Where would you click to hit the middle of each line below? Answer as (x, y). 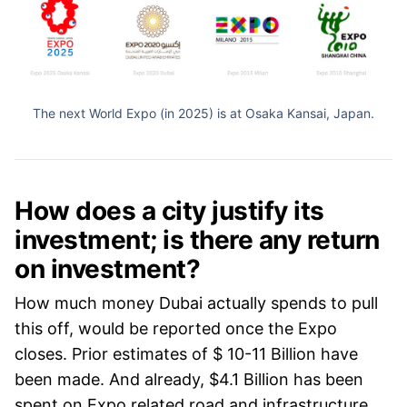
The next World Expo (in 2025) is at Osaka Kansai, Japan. (203, 113)
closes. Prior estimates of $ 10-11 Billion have (186, 353)
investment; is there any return (197, 239)
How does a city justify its (169, 210)
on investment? (107, 268)
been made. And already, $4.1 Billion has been (189, 379)
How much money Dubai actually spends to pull (196, 303)
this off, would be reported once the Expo (176, 328)
